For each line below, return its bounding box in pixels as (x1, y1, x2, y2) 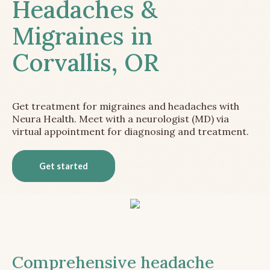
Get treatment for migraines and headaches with (12, 100, 239, 113)
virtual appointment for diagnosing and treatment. (12, 125, 249, 138)
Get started (39, 161, 88, 172)
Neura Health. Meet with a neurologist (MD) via (12, 113, 229, 125)
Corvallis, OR (12, 47, 159, 78)
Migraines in (12, 20, 152, 52)
